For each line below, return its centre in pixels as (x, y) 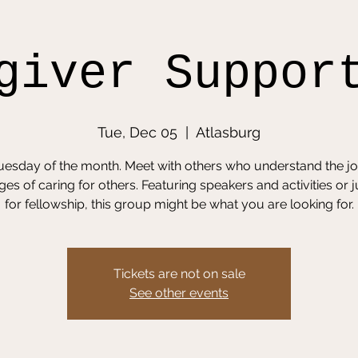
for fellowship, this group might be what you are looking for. (179, 204)
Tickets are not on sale (179, 274)
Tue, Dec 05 (137, 132)
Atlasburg (228, 132)
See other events (179, 293)
